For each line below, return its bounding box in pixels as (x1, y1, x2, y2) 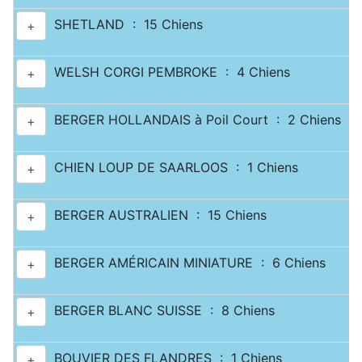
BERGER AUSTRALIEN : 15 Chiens (46, 207, 267, 224)
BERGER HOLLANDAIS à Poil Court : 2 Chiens (46, 112, 341, 128)
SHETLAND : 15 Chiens (46, 16, 203, 33)
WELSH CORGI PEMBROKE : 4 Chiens (46, 64, 290, 81)
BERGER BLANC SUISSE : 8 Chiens (46, 302, 275, 319)
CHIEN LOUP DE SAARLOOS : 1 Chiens (46, 159, 298, 176)
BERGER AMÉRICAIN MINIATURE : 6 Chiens (46, 255, 326, 271)
